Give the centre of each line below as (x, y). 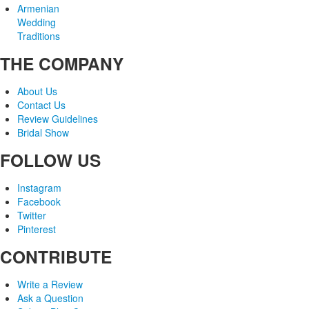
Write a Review (50, 284)
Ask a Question (50, 298)
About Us (37, 91)
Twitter (32, 215)
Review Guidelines (58, 118)
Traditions (39, 36)
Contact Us (41, 104)
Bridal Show (43, 132)
